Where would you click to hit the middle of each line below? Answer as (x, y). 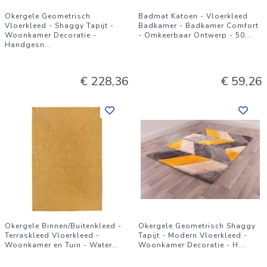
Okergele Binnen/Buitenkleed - (63, 226)
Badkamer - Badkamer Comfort (198, 26)
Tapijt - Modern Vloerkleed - (193, 235)
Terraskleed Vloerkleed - (52, 235)
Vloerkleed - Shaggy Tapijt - (59, 26)
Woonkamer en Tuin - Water (58, 245)
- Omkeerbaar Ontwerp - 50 (192, 35)
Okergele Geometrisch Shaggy (197, 226)
